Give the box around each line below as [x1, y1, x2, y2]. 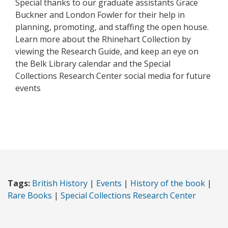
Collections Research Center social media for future [15, 70, 211, 82]
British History [32, 178, 88, 189]
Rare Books [8, 190, 52, 202]
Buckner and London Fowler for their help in [15, 9, 185, 21]
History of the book [130, 178, 205, 189]
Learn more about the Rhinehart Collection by [15, 34, 191, 45]
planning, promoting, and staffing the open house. [15, 21, 209, 33]
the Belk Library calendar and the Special [15, 58, 170, 70]
